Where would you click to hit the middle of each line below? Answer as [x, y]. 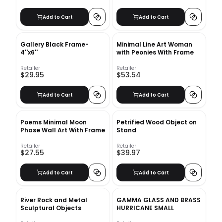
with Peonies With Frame [155, 52]
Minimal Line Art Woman [154, 44]
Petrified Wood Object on [157, 122]
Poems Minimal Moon [54, 122]
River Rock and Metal [54, 200]
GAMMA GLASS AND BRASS [159, 200]
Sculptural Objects [51, 208]
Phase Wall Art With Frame [63, 130]
